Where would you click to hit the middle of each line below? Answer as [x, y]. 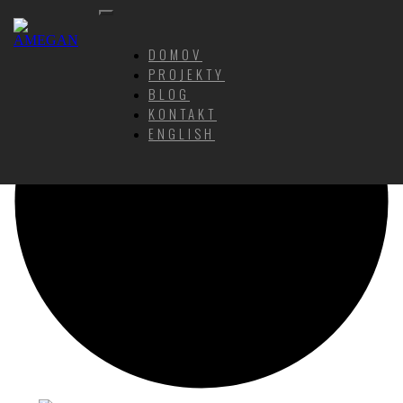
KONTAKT [183, 113]
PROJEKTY [187, 74]
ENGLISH [182, 133]
